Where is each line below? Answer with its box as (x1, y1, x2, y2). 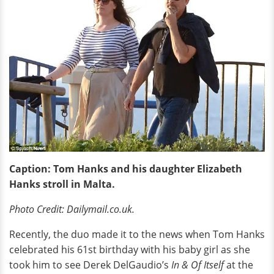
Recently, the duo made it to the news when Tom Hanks (9, 227, 265, 241)
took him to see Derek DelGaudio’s (9, 257, 171, 272)
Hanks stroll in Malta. (9, 177, 115, 191)
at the (224, 257, 253, 272)
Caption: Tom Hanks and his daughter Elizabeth (9, 161, 242, 176)
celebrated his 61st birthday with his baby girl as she (9, 242, 250, 256)
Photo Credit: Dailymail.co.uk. (9, 202, 135, 216)
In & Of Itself (171, 257, 224, 272)
